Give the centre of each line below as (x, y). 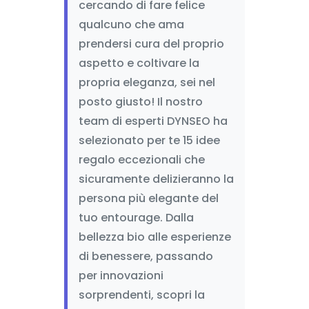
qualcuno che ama (131, 24)
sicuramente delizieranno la (156, 179)
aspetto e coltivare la (139, 63)
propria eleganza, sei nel (147, 82)
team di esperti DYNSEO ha (153, 121)
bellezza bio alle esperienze (154, 237)
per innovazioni (121, 276)
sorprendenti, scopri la (141, 295)
